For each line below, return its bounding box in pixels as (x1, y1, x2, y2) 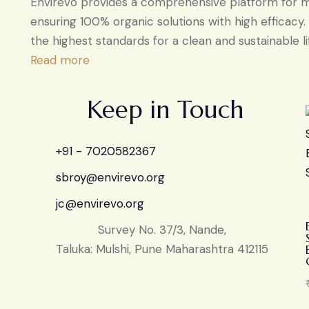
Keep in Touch (87, 94, 244, 126)
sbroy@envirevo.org (56, 170, 166, 186)
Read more (30, 52, 90, 68)
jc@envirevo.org (56, 196, 145, 212)
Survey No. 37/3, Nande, (98, 222, 227, 238)
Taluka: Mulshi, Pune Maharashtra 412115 (56, 241, 269, 257)
